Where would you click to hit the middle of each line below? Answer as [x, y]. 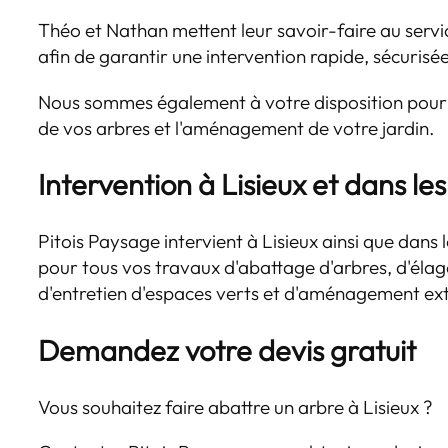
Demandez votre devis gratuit [227, 350]
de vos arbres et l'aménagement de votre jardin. [236, 127]
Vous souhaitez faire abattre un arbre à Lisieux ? [236, 407]
